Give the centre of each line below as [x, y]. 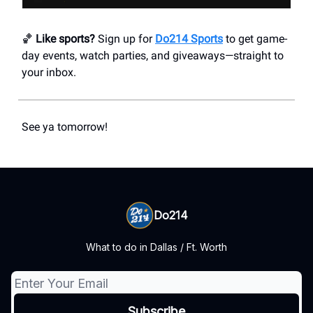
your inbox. [49, 73]
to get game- [255, 39]
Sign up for [125, 39]
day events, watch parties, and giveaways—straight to [153, 56]
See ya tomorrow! [65, 127]
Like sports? [64, 39]
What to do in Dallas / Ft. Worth [156, 247]
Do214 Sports [189, 39]
